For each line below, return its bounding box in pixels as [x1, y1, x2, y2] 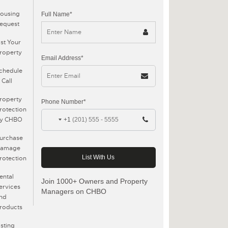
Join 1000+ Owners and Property [41, 177, 148, 185]
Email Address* [41, 54, 83, 62]
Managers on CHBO [41, 187, 106, 195]
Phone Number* [41, 98, 86, 105]
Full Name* [41, 10, 72, 18]
